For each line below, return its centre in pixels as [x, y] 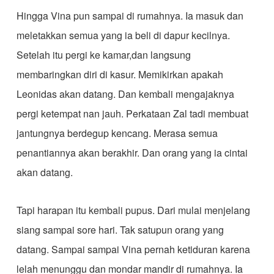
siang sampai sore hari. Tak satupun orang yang [120, 230]
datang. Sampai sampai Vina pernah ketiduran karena [133, 249]
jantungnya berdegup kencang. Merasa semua [117, 133]
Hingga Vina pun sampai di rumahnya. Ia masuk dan [130, 16]
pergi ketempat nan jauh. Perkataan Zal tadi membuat [132, 113]
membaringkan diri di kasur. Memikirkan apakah [120, 74]
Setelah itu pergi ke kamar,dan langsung [103, 55]
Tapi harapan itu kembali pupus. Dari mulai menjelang [133, 210]
